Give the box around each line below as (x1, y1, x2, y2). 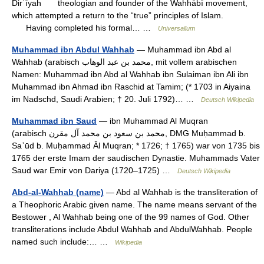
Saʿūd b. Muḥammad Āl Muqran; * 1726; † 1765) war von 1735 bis (12, 141, 260, 150)
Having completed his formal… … (12, 23, 158, 32)
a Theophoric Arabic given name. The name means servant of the (12, 200, 257, 209)
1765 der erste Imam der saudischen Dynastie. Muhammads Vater (12, 153, 260, 163)
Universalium (158, 25, 195, 32)
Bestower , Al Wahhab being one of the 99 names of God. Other (12, 212, 249, 222)
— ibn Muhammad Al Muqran (97, 116, 208, 126)
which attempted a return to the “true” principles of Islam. (12, 11, 223, 20)
